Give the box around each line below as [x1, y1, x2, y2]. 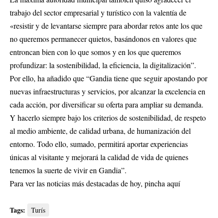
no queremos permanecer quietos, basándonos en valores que [10, 34, 197, 44]
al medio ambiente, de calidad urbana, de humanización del [10, 126, 191, 136]
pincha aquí [145, 178, 180, 189]
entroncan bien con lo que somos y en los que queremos [10, 47, 181, 57]
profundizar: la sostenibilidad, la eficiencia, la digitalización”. [10, 60, 196, 71]
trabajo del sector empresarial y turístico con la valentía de [10, 7, 186, 18]
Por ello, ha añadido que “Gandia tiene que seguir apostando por [10, 73, 207, 84]
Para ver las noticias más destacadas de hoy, [10, 178, 145, 189]
